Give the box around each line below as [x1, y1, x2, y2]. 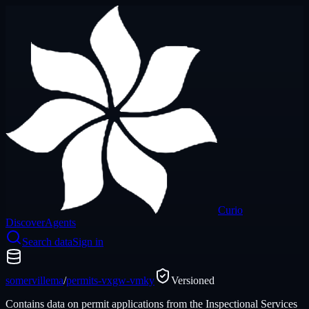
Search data [22, 236, 72, 248]
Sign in [72, 236, 103, 248]
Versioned [171, 275, 215, 286]
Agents [45, 217, 76, 228]
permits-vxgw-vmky [66, 275, 154, 286]
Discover [6, 217, 45, 228]
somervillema [6, 275, 63, 286]
